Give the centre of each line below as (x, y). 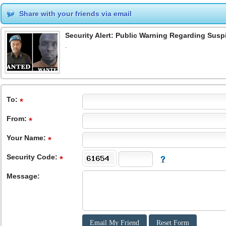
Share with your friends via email (75, 14)
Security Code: (33, 157)
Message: (23, 176)
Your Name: (27, 138)
